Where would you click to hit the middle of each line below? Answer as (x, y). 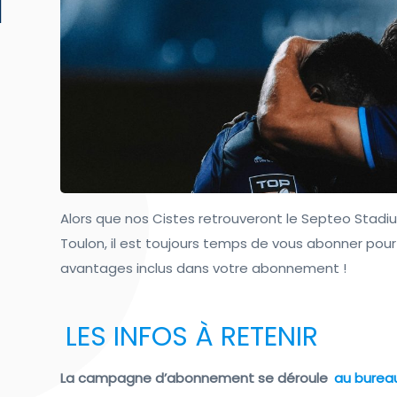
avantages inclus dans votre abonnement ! (204, 269)
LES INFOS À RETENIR (192, 337)
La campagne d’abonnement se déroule (196, 378)
